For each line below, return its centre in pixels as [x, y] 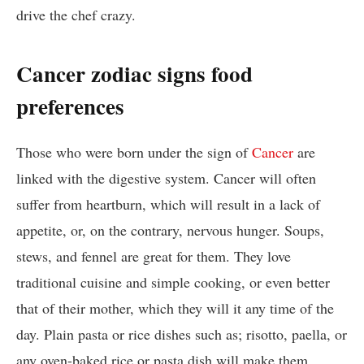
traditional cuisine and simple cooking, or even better [173, 282]
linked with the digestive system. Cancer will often [166, 178]
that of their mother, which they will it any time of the [175, 308]
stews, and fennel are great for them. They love [154, 256]
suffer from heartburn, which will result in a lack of [168, 204]
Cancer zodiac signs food [134, 73]
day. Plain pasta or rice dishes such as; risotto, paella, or [182, 334]
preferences [70, 106]
